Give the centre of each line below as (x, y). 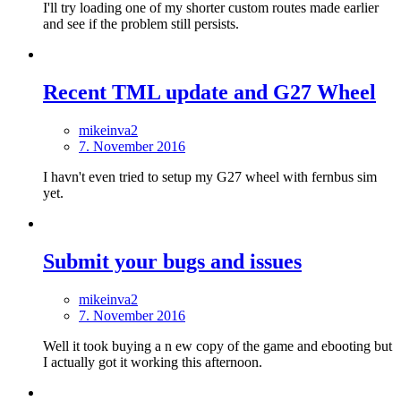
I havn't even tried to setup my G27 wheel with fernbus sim (210, 176)
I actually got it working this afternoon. (153, 362)
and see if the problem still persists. (141, 23)
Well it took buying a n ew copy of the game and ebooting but (218, 346)
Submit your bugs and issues (172, 261)
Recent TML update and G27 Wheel (209, 92)
